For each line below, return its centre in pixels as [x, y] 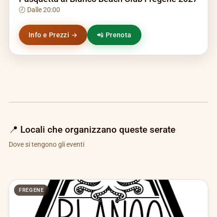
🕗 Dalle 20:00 [39, 10]
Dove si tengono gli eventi [46, 144]
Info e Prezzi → [53, 35]
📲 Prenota [114, 35]
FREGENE [31, 190]
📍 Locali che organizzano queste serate [92, 130]
